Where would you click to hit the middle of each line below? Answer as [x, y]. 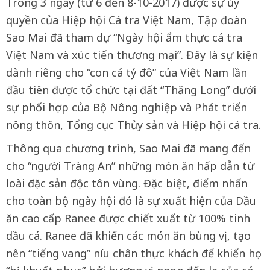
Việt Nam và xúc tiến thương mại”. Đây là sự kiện [132, 55]
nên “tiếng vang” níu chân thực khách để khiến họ [130, 253]
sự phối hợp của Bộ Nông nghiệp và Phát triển [127, 107]
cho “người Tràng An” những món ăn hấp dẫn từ [130, 166]
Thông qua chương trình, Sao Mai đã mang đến [128, 148]
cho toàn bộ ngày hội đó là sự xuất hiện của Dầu [131, 201]
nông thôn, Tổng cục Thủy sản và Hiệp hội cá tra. [133, 125]
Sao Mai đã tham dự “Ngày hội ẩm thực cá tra [124, 37]
